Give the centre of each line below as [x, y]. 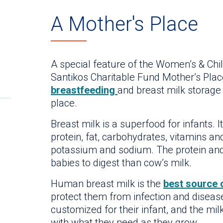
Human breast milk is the [107, 184]
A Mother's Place [124, 24]
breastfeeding [84, 90]
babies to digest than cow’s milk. [121, 163]
